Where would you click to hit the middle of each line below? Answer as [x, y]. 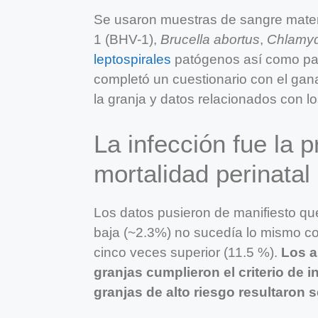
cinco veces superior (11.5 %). [187, 253]
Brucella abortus [210, 40]
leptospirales [132, 60]
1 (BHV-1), [127, 40]
